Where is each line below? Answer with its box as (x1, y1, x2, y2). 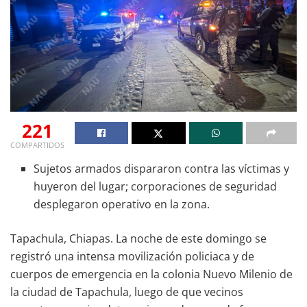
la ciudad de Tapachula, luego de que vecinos (10, 284, 243, 299)
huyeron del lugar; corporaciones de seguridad (34, 178, 278, 194)
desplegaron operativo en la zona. (34, 196, 210, 212)
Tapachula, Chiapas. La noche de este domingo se (10, 230, 267, 246)
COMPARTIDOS (10, 139, 64, 150)
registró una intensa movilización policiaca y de (10, 248, 254, 264)
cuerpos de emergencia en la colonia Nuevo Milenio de (10, 266, 293, 282)
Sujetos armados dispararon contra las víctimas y (34, 160, 290, 176)
